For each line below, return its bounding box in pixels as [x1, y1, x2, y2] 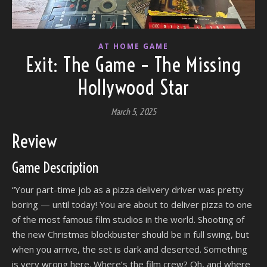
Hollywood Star [78, 74, 189, 100]
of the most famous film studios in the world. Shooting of [12, 213, 244, 225]
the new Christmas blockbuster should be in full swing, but [12, 228, 249, 240]
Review [12, 129, 57, 153]
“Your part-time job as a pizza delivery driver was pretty [12, 183, 244, 195]
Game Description [12, 158, 98, 176]
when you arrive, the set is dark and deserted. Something [12, 243, 247, 255]
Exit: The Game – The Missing [26, 52, 241, 77]
